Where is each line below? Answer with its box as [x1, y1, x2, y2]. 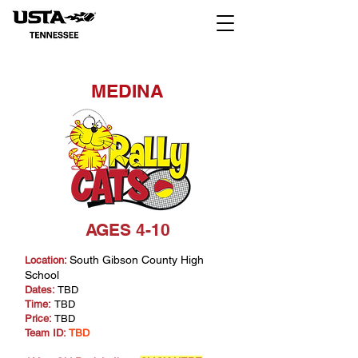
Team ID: [25, 327, 66, 339]
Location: [25, 254, 66, 266]
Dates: [25, 284, 55, 296]
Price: [25, 312, 51, 324]
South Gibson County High [70, 253, 204, 266]
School [25, 268, 59, 281]
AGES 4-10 [86, 220, 170, 240]
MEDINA [90, 80, 164, 101]
